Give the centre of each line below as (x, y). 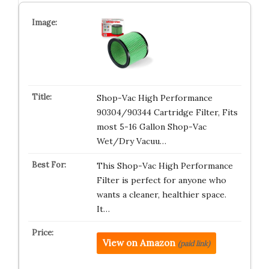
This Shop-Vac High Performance (165, 166)
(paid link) (194, 243)
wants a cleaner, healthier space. (161, 195)
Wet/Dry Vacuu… (131, 141)
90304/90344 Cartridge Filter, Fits (167, 112)
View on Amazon (139, 243)
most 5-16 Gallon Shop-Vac (151, 127)
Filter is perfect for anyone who (161, 180)
